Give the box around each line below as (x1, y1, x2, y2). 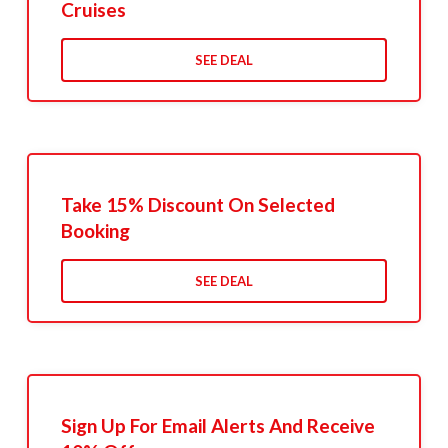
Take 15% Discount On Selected (60, 193, 335, 217)
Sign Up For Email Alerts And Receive (60, 414, 375, 438)
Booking (60, 219, 130, 243)
